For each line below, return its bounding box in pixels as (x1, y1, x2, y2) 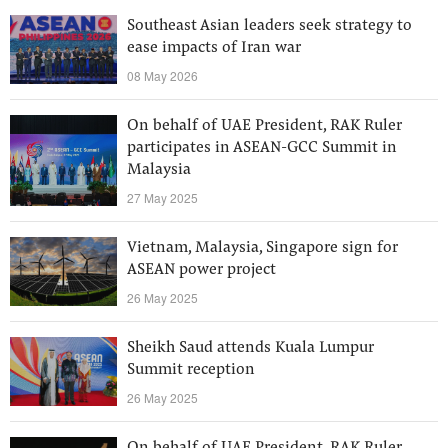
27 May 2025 (127, 189, 198, 206)
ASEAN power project (127, 262, 276, 278)
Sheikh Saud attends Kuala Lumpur (127, 340, 374, 356)
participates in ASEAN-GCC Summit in (127, 140, 397, 156)
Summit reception (127, 362, 255, 378)
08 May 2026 (127, 67, 198, 84)
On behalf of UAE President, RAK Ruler (127, 118, 402, 134)
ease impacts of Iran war (127, 40, 301, 56)
